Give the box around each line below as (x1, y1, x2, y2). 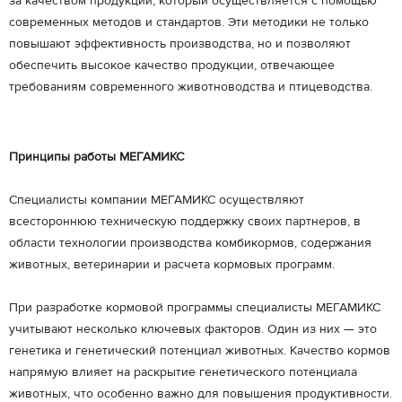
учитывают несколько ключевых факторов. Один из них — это (9, 321, 377, 337)
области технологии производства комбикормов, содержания (9, 235, 371, 251)
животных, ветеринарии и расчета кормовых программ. (9, 257, 335, 273)
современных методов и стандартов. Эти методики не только (9, 14, 369, 31)
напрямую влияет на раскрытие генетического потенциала (9, 364, 357, 380)
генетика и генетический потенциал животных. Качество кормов (9, 343, 390, 359)
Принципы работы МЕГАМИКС (9, 149, 184, 165)
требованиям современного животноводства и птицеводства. (9, 79, 372, 95)
